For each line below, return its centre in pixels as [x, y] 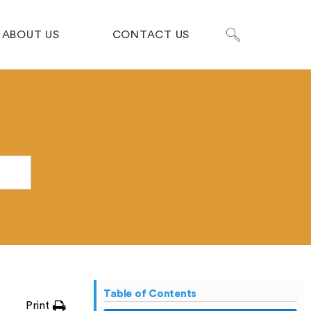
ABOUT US [31, 35]
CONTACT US [151, 35]
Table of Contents [150, 294]
